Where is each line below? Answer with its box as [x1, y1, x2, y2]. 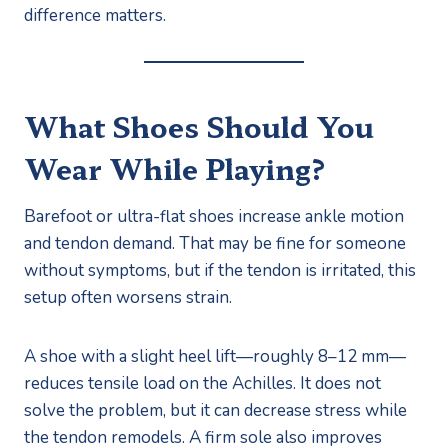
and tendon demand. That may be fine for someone [24, 231, 406, 255]
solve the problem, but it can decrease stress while [24, 398, 407, 422]
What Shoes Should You [24, 105, 374, 146]
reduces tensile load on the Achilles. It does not [24, 371, 381, 395]
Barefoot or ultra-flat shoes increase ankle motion [24, 204, 404, 228]
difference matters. [24, 3, 166, 27]
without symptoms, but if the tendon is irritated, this [24, 258, 416, 282]
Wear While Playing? [24, 147, 327, 188]
